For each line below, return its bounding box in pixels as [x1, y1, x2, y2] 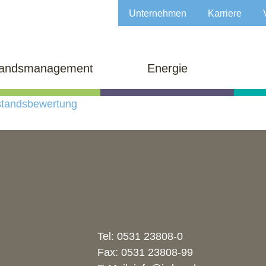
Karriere [208, 8, 242, 18]
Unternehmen [129, 8, 186, 18]
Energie [147, 62, 188, 75]
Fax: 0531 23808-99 [97, 246, 193, 258]
